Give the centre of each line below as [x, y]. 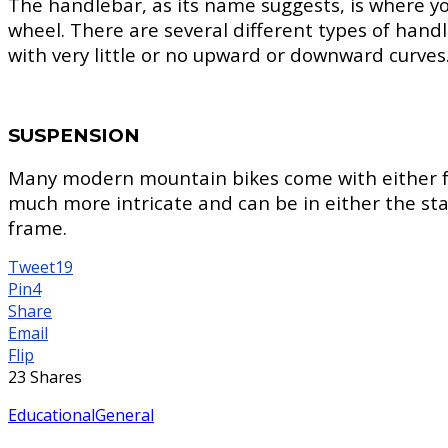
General [124, 415]
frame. [37, 228]
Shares [56, 377]
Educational [51, 415]
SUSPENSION [74, 135]
